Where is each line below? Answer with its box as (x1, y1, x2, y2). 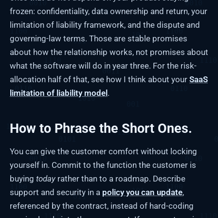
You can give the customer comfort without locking (10, 146, 197, 157)
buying (10, 174, 36, 184)
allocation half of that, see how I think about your (10, 74, 189, 85)
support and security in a (10, 187, 102, 198)
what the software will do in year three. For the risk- (10, 61, 197, 71)
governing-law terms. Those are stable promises (10, 34, 187, 44)
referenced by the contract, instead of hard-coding (10, 201, 194, 211)
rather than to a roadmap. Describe (55, 174, 185, 184)
